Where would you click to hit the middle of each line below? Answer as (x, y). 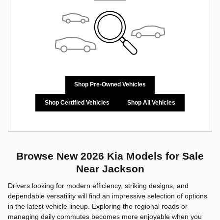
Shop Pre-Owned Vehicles (110, 85)
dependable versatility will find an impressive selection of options (108, 196)
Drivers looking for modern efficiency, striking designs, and (98, 185)
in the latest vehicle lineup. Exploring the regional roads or (98, 206)
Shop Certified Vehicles (77, 102)
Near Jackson (110, 169)
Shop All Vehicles (151, 102)
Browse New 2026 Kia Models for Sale (110, 156)
